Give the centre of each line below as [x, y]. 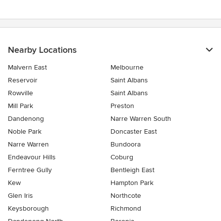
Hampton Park [132, 183]
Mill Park [20, 106]
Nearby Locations [42, 50]
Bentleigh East [132, 170]
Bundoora [126, 144]
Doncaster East [134, 131]
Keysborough [28, 208]
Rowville [20, 93]
